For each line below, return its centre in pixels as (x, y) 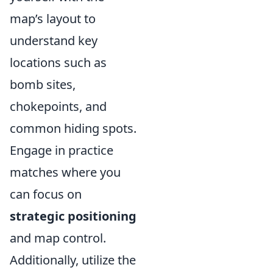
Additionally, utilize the (73, 260)
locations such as (58, 63)
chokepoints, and (58, 107)
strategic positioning (73, 216)
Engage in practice (62, 151)
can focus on (46, 194)
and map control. (58, 238)
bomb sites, (43, 85)
